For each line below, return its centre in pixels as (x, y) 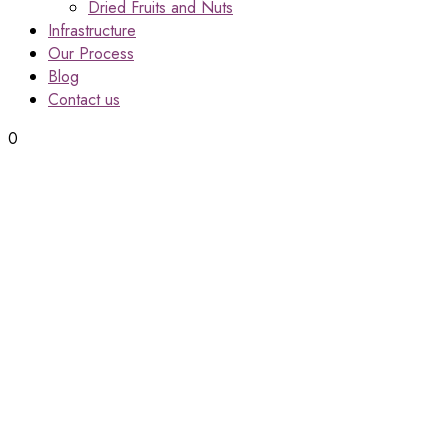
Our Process (91, 53)
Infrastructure (92, 30)
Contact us (84, 99)
